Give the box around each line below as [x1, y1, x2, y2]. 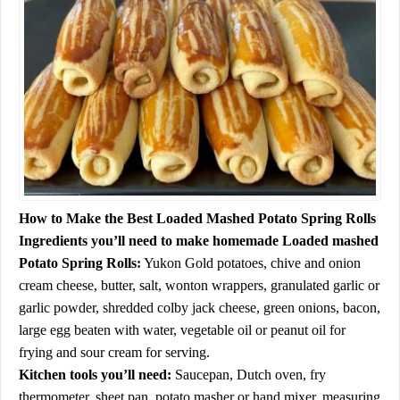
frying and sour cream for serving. [19, 344, 210, 360]
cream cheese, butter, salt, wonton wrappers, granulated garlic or [19, 277, 379, 293]
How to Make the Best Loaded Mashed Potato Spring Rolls [19, 210, 376, 226]
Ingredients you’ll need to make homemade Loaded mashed [19, 232, 379, 248]
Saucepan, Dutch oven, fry [171, 366, 326, 382]
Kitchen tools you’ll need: [19, 366, 171, 382]
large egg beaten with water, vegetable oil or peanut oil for [19, 321, 346, 337]
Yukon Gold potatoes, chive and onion [141, 254, 361, 271]
